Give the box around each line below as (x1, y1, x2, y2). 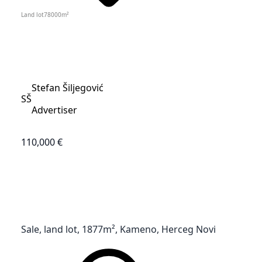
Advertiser (32, 105, 77, 115)
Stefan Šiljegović (32, 82, 104, 92)
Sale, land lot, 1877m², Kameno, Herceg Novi (21, 224, 216, 234)
